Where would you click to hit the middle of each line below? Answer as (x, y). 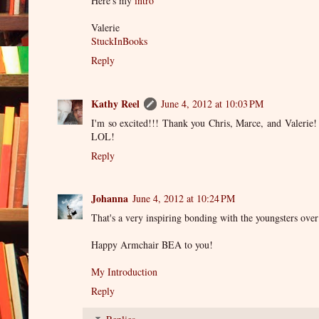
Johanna (110, 199)
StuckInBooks (119, 41)
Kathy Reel (115, 103)
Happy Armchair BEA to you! (152, 245)
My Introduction (124, 272)
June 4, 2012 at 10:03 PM (212, 103)
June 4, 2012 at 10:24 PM (184, 199)
